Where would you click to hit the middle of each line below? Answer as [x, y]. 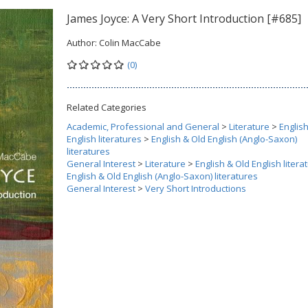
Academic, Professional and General [143, 126]
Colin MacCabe [130, 43]
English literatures [104, 139]
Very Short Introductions [196, 188]
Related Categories [107, 107]
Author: [83, 43]
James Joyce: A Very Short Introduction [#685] [184, 19]
